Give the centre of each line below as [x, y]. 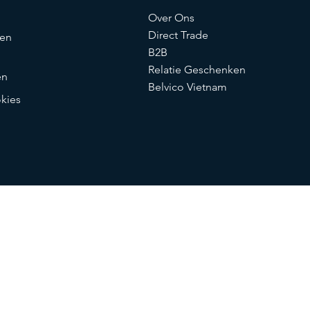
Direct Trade [178, 35]
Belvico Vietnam [187, 86]
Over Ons [171, 17]
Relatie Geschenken [197, 69]
